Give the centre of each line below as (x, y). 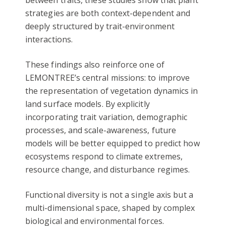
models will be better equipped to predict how (112, 144)
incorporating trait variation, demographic (106, 117)
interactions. (49, 40)
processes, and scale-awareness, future (101, 130)
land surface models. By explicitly (88, 104)
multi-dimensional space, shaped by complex (110, 208)
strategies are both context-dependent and (108, 13)
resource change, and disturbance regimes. (108, 170)
